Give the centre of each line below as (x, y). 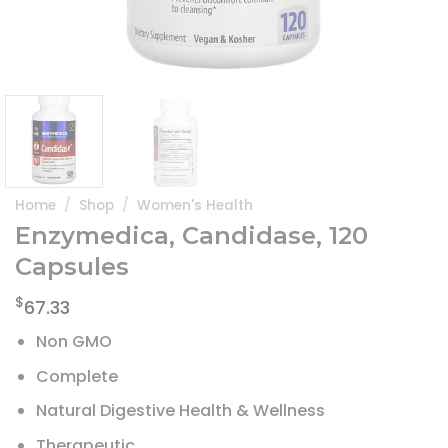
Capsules (72, 267)
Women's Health (195, 205)
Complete (76, 376)
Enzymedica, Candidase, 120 (191, 236)
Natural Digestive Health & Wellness (180, 411)
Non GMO (73, 342)
